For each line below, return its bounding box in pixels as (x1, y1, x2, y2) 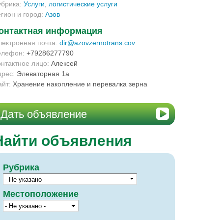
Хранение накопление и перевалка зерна (13, 80, 147, 88)
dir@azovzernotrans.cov (59, 39, 135, 47)
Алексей (51, 59, 78, 67)
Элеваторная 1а (17, 70, 69, 78)
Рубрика (3, 163, 39, 172)
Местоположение (3, 189, 79, 199)
